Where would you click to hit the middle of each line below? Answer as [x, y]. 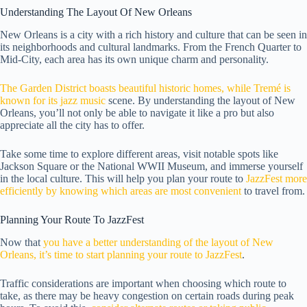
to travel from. [273, 191]
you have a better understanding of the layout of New [158, 242]
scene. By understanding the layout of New [200, 101]
